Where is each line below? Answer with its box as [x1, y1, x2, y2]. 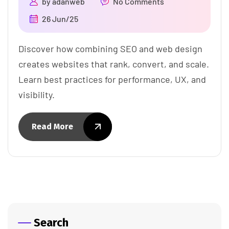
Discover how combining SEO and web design [18, 43, 202, 55]
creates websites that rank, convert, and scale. [18, 58, 209, 70]
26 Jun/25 [42, 14, 78, 24]
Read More [32, 122, 73, 132]
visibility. [18, 89, 55, 101]
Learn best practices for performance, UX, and [18, 74, 206, 85]
